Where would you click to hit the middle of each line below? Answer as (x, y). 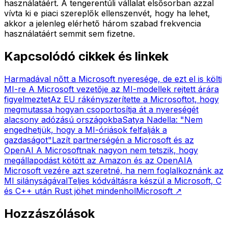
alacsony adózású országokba (63, 119)
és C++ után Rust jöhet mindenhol (70, 191)
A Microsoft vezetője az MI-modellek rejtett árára (122, 89)
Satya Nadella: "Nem (162, 119)
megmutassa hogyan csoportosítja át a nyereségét (101, 109)
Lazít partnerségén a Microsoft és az (123, 140)
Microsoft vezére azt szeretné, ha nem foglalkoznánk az (114, 170)
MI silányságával (36, 180)
